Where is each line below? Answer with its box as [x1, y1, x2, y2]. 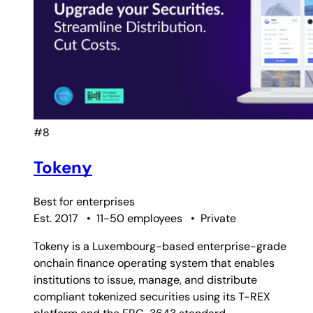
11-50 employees [96, 211, 182, 226]
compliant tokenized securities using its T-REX [34, 289, 270, 305]
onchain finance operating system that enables [34, 256, 275, 271]
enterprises [76, 194, 135, 210]
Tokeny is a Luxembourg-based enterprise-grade [34, 239, 286, 254]
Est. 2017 [34, 211, 78, 226]
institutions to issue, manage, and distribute [34, 272, 257, 288]
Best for [34, 194, 76, 210]
